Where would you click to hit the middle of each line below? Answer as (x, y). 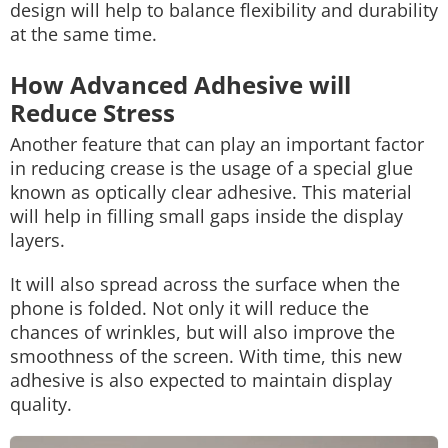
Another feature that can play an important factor (217, 144)
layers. (37, 240)
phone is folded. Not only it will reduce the (189, 308)
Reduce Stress (92, 112)
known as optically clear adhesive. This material (211, 192)
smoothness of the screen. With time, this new (206, 356)
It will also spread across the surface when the (205, 284)
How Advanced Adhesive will (180, 84)
